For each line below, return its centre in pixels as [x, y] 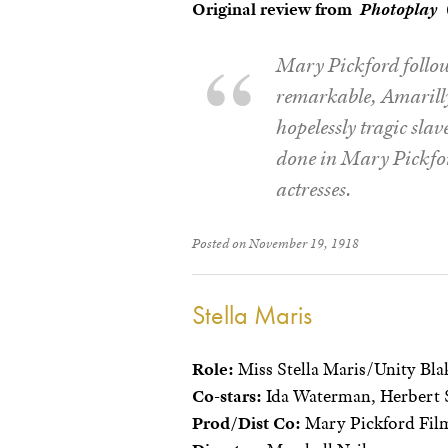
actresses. [314, 188]
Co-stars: [227, 395]
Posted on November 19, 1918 [275, 242]
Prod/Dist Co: [246, 422]
